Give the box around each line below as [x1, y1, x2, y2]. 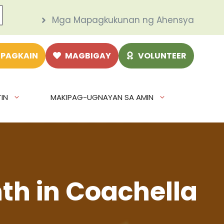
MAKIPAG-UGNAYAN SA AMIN [50, 92, 153, 103]
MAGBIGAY [65, 49, 111, 61]
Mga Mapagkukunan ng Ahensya [52, 14, 194, 26]
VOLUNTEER [138, 49, 186, 61]
